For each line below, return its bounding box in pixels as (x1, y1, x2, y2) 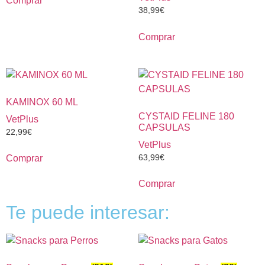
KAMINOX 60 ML (6, 96, 78, 107)
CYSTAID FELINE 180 (138, 111, 234, 121)
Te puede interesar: (6, 202, 170, 224)
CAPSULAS (138, 122, 190, 132)
